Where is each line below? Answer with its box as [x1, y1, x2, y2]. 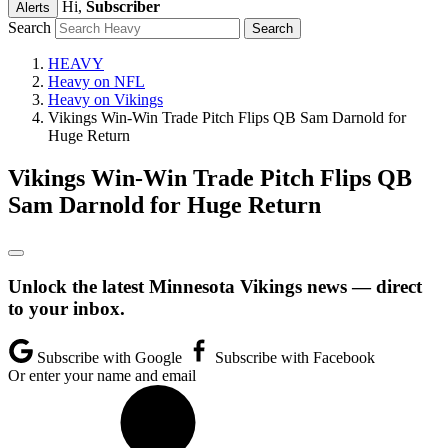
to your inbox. [8, 297, 125, 319]
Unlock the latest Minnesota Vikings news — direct [8, 275, 422, 297]
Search [8, 19, 51, 36]
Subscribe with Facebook [211, 349, 375, 367]
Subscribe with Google [33, 349, 186, 367]
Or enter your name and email [8, 367, 196, 385]
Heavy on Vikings [48, 91, 163, 108]
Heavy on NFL [48, 73, 145, 90]
